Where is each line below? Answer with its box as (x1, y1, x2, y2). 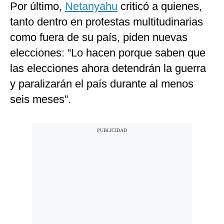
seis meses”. (10, 93, 71, 106)
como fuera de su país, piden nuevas (10, 31, 187, 44)
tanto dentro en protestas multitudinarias (10, 15, 203, 28)
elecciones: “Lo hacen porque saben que (10, 46, 205, 59)
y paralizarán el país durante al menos (10, 77, 193, 90)
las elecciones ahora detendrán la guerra (10, 62, 206, 75)
